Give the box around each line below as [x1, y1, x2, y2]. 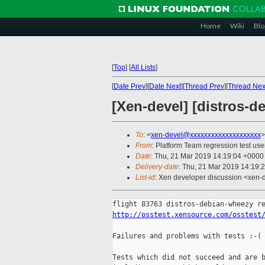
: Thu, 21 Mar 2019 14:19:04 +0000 [151, 152, 264, 161]
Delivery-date [135, 163, 179, 172]
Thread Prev [185, 82, 224, 91]
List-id [135, 173, 155, 182]
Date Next [149, 82, 181, 91]
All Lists [131, 63, 156, 72]
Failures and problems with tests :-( [112, 232, 261, 241]
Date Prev [114, 82, 146, 91]
